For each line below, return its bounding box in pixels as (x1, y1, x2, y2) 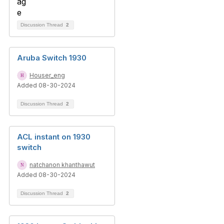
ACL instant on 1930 (17, 132, 90, 141)
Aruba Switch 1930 (17, 53, 86, 62)
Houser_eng (29, 71, 65, 79)
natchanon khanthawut (29, 161, 95, 168)
